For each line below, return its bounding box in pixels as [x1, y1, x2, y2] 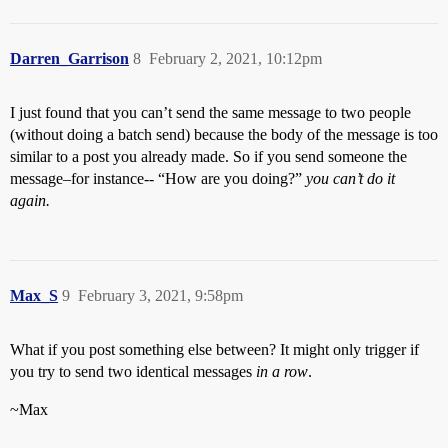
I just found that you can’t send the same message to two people [10, 104, 411, 121]
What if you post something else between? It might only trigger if [10, 341, 419, 358]
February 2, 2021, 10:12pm [149, 50, 322, 67]
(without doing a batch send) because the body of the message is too [10, 126, 438, 143]
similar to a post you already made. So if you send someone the [10, 148, 407, 165]
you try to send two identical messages [10, 363, 256, 380]
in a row [256, 363, 308, 380]
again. [10, 192, 50, 209]
